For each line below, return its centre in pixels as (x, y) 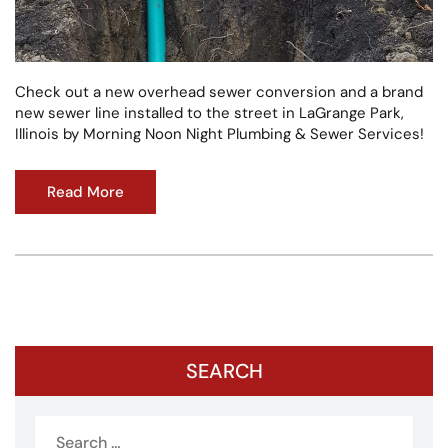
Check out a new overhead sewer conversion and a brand (219, 91)
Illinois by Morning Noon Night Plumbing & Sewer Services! (219, 133)
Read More (85, 191)
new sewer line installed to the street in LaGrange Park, (209, 112)
